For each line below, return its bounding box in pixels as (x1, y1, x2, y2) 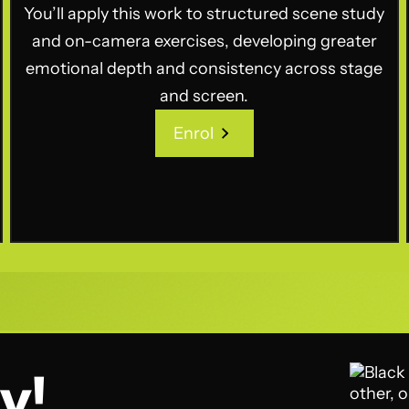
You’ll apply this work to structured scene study (24, 4, 385, 24)
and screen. (160, 86, 249, 106)
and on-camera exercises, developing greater (31, 31, 377, 51)
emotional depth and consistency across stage (26, 58, 383, 79)
